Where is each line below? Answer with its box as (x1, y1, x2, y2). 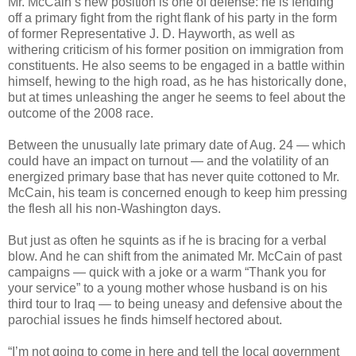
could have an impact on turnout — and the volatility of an (8, 153, 329, 168)
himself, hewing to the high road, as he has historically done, (8, 74, 346, 88)
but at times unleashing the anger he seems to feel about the (8, 90, 346, 104)
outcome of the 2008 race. (8, 106, 153, 120)
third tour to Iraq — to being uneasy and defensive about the (8, 296, 342, 311)
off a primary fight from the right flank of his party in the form (8, 10, 337, 25)
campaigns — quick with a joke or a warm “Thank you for (8, 265, 326, 279)
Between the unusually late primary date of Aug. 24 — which (8, 137, 346, 152)
